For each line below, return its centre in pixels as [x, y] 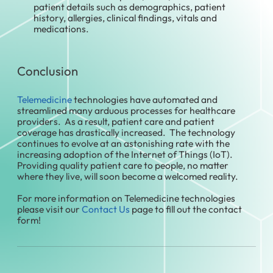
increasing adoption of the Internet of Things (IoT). [125, 154]
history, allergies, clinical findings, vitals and [126, 17]
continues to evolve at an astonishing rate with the [124, 143]
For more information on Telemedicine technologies [126, 198]
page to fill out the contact [186, 209]
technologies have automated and [145, 99]
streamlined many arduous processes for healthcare [126, 110]
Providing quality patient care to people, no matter [123, 165]
